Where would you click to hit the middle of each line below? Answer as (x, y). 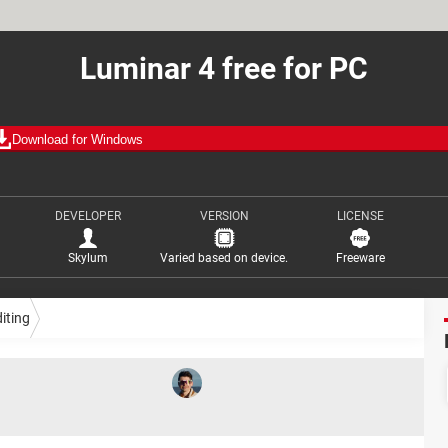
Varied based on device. (224, 258)
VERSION (224, 216)
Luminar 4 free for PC (224, 68)
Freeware (360, 258)
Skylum (88, 258)
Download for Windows (77, 139)
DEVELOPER (88, 216)
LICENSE (360, 216)
